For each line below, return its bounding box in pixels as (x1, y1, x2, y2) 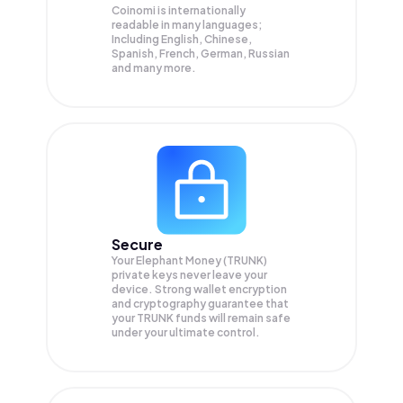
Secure (112, 235, 163, 255)
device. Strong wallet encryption (112, 282, 287, 297)
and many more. (112, 61, 196, 75)
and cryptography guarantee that (112, 297, 289, 311)
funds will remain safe (175, 311, 291, 326)
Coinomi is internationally (112, 4, 246, 17)
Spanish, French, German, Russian (112, 47, 290, 60)
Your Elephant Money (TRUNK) (112, 254, 267, 268)
